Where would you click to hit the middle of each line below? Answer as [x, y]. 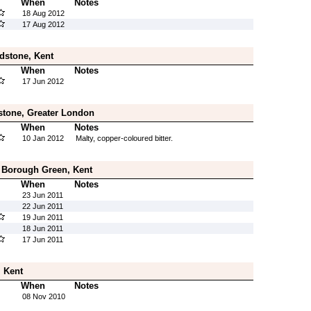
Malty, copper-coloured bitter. [124, 138]
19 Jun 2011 [42, 217]
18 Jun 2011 [42, 228]
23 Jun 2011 [42, 195]
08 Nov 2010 [43, 296]
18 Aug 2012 [43, 13]
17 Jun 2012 [43, 81]
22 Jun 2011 [42, 206]
